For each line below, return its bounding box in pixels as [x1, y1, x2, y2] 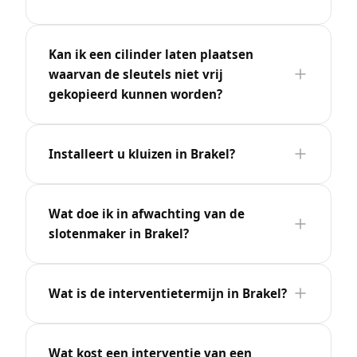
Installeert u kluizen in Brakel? [49, 145, 235, 162]
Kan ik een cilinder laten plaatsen [49, 45, 253, 62]
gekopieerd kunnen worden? [49, 85, 222, 102]
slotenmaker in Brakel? [49, 225, 189, 241]
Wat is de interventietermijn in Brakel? [49, 284, 287, 301]
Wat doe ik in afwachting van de [49, 205, 245, 222]
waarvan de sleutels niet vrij [49, 65, 223, 82]
